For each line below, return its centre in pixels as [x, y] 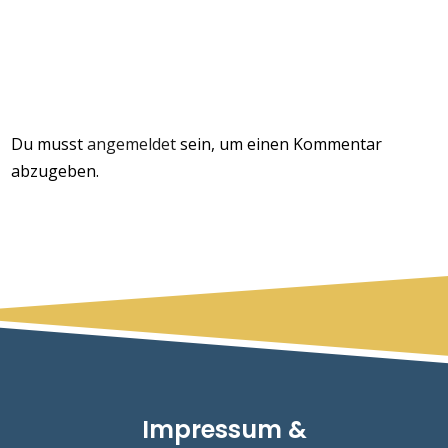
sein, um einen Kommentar [279, 144]
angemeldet [132, 144]
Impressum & [224, 429]
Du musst [49, 144]
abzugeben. [55, 171]
